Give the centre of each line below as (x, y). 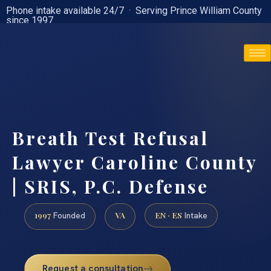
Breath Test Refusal (110, 138)
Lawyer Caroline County (135, 162)
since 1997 (30, 20)
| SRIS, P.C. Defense (110, 186)
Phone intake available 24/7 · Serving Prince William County (134, 11)
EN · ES (168, 215)
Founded (68, 216)
